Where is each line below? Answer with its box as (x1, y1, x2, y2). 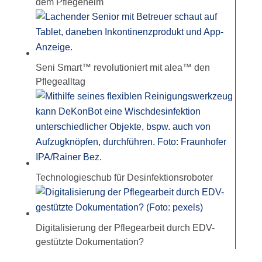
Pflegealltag (35, 77, 85, 87)
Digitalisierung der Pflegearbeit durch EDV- (35, 223, 215, 233)
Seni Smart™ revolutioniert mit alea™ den (35, 63, 210, 73)
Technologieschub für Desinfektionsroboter (35, 173, 213, 183)
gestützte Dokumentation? (35, 237, 144, 247)
